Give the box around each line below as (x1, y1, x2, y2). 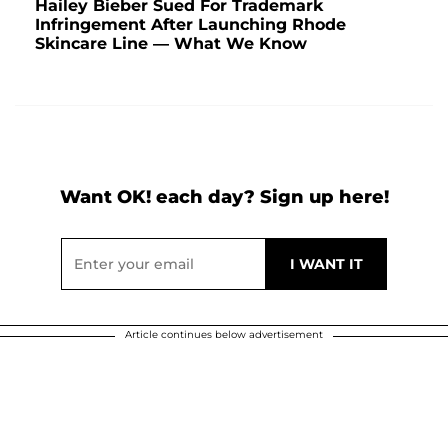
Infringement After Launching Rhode (35, 15, 346, 35)
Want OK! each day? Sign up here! (59, 186, 389, 209)
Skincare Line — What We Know (35, 34, 307, 54)
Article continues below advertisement (125, 328, 323, 342)
